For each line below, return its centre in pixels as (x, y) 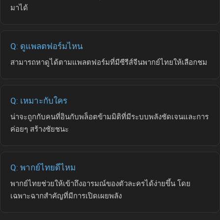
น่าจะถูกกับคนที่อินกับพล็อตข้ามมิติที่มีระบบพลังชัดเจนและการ (110, 117)
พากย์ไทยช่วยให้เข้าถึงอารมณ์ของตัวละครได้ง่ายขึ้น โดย (100, 184)
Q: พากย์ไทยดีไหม (43, 168)
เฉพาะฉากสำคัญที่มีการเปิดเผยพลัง (66, 196)
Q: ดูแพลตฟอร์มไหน (47, 46)
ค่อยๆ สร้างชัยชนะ (40, 129)
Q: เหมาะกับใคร (39, 101)
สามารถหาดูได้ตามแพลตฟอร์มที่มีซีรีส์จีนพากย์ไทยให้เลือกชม (109, 63)
